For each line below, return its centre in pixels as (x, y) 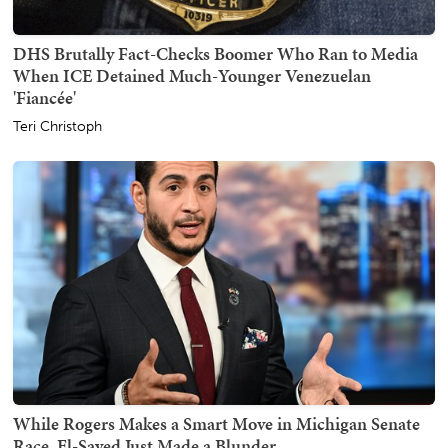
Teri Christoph (57, 126)
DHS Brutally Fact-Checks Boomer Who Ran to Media (215, 53)
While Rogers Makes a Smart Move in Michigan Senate (216, 424)
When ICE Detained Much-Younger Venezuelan (192, 75)
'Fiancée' (44, 97)
